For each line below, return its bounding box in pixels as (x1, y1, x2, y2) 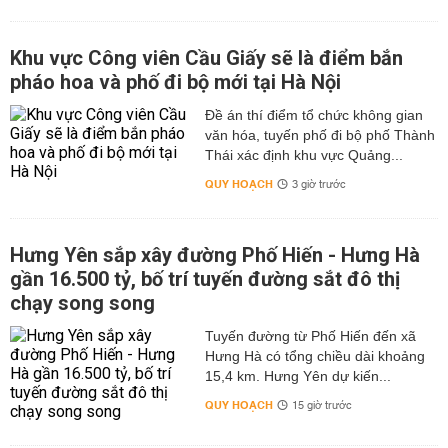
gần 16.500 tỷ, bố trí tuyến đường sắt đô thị (10, 267, 400, 291)
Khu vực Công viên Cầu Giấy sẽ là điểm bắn (10, 46, 403, 70)
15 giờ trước (291, 396, 352, 416)
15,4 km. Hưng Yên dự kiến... (204, 368, 391, 384)
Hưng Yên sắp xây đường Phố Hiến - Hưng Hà (10, 243, 420, 267)
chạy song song (10, 291, 155, 315)
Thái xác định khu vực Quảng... (204, 147, 403, 163)
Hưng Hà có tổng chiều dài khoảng (204, 348, 425, 364)
